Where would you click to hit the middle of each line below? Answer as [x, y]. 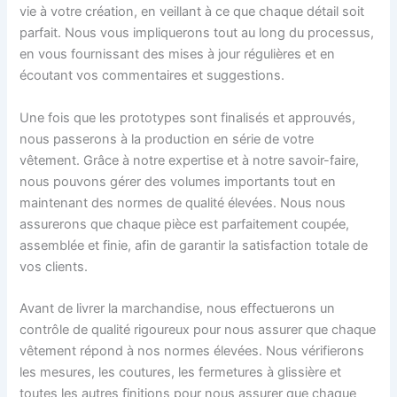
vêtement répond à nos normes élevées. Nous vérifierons [192, 350]
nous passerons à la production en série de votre [167, 139]
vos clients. [54, 266]
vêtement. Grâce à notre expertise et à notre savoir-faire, [190, 160]
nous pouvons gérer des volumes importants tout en [178, 181]
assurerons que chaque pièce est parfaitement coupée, [185, 224]
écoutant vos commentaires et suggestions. [152, 76]
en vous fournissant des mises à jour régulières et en [178, 54]
